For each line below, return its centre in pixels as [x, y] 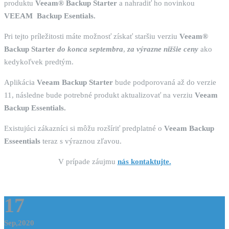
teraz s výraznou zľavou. [81, 141]
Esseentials [22, 141]
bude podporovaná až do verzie [165, 83]
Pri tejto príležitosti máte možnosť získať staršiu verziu [92, 37]
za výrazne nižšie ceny [163, 49]
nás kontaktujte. [144, 162]
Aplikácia [20, 83]
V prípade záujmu [88, 162]
